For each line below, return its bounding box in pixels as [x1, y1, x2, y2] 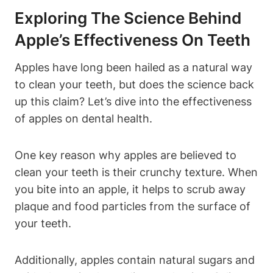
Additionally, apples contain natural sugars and [15, 253, 255, 266]
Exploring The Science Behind [15, 8, 241, 27]
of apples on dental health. [15, 112, 152, 125]
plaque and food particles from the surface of [15, 199, 250, 213]
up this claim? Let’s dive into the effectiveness [15, 94, 252, 108]
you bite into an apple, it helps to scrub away [15, 182, 246, 196]
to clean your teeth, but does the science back [15, 77, 254, 91]
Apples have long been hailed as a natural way [15, 60, 252, 74]
